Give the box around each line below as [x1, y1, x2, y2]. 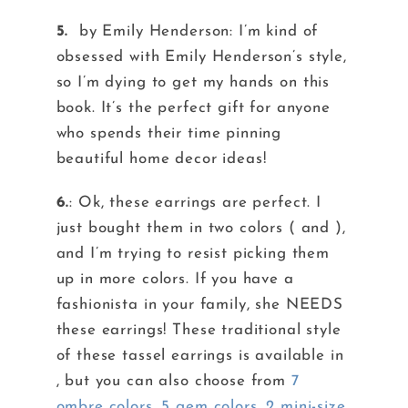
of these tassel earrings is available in [56, 348, 344, 364]
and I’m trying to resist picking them [56, 246, 330, 262]
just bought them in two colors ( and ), [56, 220, 346, 237]
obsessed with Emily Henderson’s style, [56, 49, 347, 66]
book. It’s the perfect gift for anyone [56, 100, 331, 117]
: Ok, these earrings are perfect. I [69, 195, 321, 211]
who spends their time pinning [56, 126, 282, 142]
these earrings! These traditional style [56, 322, 342, 339]
